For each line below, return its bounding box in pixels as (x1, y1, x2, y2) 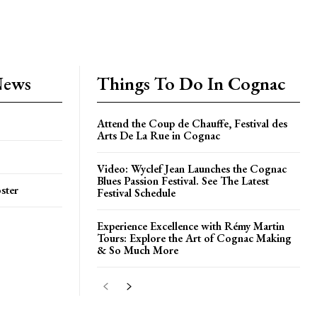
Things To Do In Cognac (97, 71, 286, 96)
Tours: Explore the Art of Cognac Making (97, 231, 292, 246)
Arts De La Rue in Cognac (97, 128, 220, 143)
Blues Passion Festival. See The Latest (97, 173, 269, 188)
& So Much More (97, 243, 178, 258)
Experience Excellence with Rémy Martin (97, 219, 284, 234)
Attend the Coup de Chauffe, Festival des (97, 116, 287, 131)
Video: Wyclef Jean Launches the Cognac (97, 161, 287, 176)
